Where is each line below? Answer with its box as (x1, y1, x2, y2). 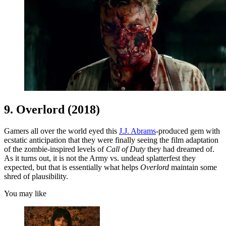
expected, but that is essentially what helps (4, 162, 140, 172)
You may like (4, 189, 46, 198)
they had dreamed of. (145, 144, 214, 153)
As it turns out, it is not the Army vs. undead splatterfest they (4, 153, 196, 162)
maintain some (169, 162, 217, 172)
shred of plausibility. (4, 172, 68, 181)
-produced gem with (156, 126, 220, 135)
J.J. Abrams (119, 126, 156, 135)
